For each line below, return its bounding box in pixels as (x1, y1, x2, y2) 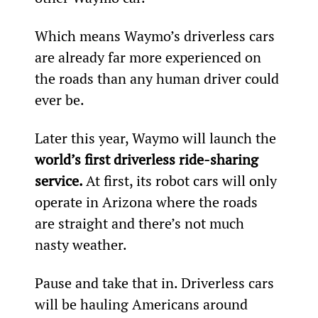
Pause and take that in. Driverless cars (34, 273, 278, 292)
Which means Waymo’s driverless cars (34, 26, 278, 45)
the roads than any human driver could (34, 68, 283, 88)
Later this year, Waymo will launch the (34, 128, 280, 148)
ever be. (34, 89, 84, 109)
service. (34, 170, 86, 190)
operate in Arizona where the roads (34, 192, 261, 212)
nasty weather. (34, 234, 127, 254)
